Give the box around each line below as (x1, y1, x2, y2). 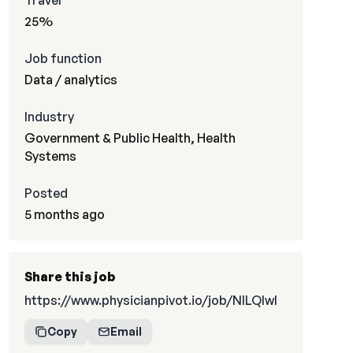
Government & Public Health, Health (24, 130, 236, 146)
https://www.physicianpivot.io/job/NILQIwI (24, 292, 277, 308)
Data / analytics (24, 72, 117, 87)
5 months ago (24, 206, 105, 222)
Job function (24, 50, 102, 66)
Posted (24, 185, 68, 201)
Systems (24, 148, 76, 164)
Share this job (24, 269, 115, 284)
